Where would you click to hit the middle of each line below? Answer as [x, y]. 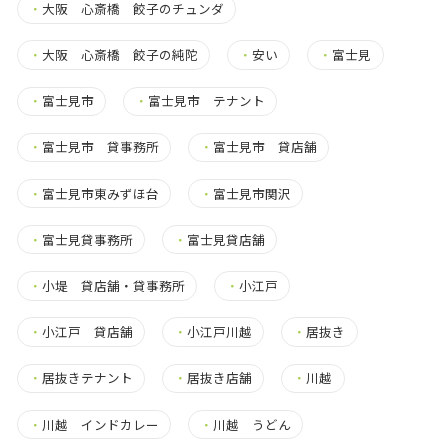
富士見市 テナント [207, 101]
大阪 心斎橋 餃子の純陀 [119, 55]
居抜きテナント [87, 378]
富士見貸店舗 [226, 239]
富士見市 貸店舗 [265, 147]
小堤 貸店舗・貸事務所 [113, 285]
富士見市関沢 [252, 193]
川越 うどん [252, 424]
